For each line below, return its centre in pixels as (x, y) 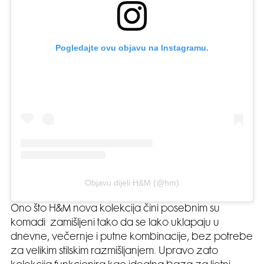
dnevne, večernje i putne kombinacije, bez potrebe (132, 238)
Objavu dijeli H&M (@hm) (132, 183)
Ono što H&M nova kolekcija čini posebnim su (115, 209)
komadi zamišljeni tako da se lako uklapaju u (115, 224)
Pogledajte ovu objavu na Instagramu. (132, 48)
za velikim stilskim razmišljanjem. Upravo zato (114, 252)
